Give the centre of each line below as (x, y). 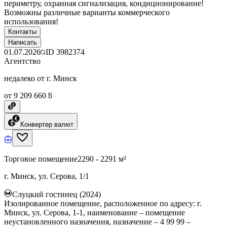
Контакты (22, 31)
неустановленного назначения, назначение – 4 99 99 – (97, 221)
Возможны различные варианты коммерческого (87, 12)
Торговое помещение (41, 159)
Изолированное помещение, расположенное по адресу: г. (103, 203)
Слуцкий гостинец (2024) (56, 194)
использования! (31, 21)
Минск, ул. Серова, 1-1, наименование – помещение (94, 212)
